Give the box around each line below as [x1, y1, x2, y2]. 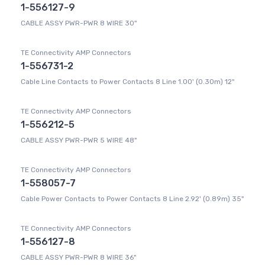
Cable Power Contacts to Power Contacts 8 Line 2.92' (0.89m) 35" [21, 195, 244, 203]
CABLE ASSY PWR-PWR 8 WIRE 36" [21, 253, 136, 262]
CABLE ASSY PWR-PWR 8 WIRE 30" [21, 19, 137, 28]
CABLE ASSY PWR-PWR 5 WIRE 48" [21, 136, 137, 145]
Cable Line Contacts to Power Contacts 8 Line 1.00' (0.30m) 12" [21, 77, 234, 86]
